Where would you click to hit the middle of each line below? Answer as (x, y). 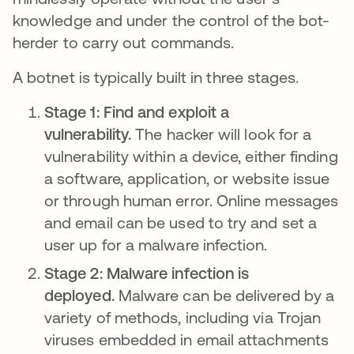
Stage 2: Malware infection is (147, 273)
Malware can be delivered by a (224, 295)
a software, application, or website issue (187, 178)
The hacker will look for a (222, 134)
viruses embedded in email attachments (186, 339)
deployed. (79, 295)
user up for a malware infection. (156, 245)
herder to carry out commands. (124, 42)
